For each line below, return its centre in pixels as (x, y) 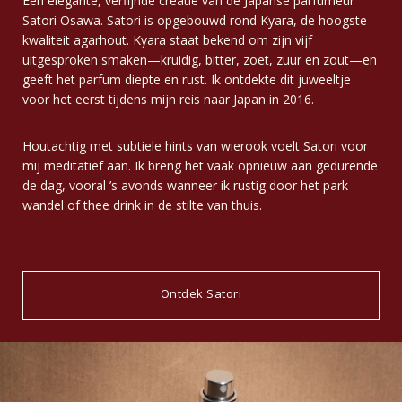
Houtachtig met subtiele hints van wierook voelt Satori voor (195, 145)
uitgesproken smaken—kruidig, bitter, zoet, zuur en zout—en (200, 59)
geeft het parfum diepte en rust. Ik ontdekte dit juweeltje (187, 79)
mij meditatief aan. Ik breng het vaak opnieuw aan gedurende (200, 165)
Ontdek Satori (201, 293)
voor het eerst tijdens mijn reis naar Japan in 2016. (168, 99)
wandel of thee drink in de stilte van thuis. (142, 205)
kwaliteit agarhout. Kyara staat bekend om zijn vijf (167, 39)
